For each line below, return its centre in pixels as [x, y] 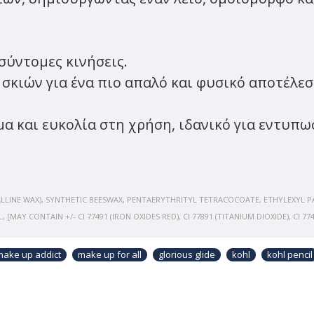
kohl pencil [290, 254]
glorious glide [187, 254]
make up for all [110, 254]
